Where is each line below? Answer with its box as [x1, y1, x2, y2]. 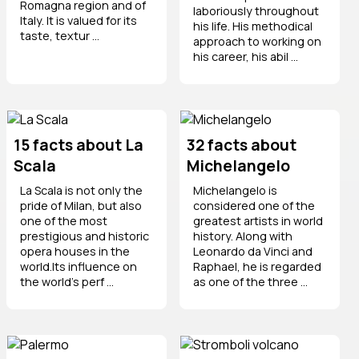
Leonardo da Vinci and [193, 243, 313, 259]
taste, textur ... [20, 27, 99, 43]
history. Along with [193, 228, 292, 244]
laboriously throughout [193, 2, 319, 18]
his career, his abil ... [193, 48, 298, 64]
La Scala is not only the [20, 182, 143, 198]
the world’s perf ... [20, 273, 114, 289]
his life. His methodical [193, 18, 313, 34]
